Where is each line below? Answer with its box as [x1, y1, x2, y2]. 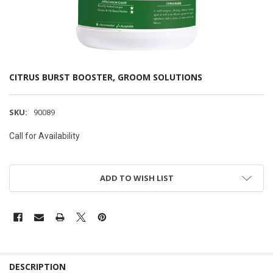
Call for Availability [9, 130, 80, 141]
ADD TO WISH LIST [99, 172, 174, 184]
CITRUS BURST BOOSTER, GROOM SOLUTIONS [9, 71, 202, 83]
